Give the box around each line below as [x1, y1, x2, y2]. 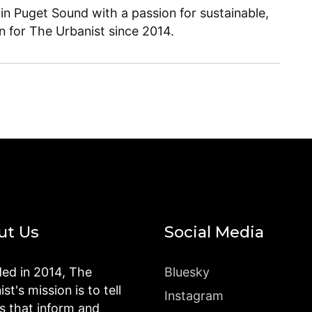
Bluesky [164, 265, 210, 280]
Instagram [164, 288, 224, 304]
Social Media [164, 222, 264, 242]
